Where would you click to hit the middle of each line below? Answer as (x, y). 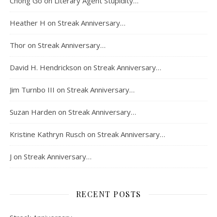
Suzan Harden (33, 112)
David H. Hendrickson (46, 68)
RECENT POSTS (108, 194)
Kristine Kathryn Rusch (47, 134)
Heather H (28, 23)
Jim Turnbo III (32, 90)
